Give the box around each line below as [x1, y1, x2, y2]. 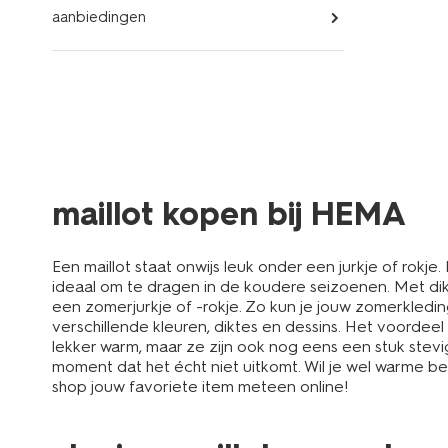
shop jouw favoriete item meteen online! [52, 377, 348, 396]
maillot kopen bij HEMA [52, 195, 406, 233]
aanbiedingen [52, 8, 146, 26]
